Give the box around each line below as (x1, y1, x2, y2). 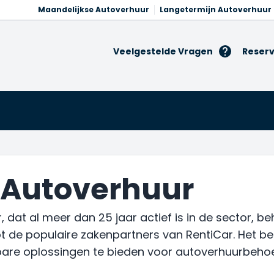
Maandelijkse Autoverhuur (38, 4, 149, 15)
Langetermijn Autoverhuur (160, 4, 272, 15)
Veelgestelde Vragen (113, 45, 213, 57)
